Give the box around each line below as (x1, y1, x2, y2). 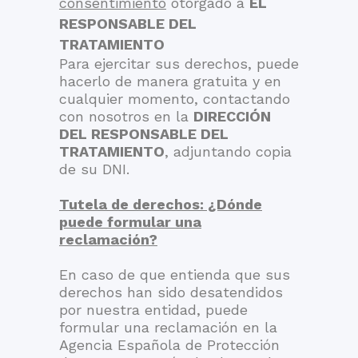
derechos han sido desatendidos (59, 284, 283, 300)
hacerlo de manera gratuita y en (59, 73, 281, 89)
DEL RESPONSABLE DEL (59, 125, 229, 142)
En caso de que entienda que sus (59, 266, 290, 283)
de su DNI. (59, 161, 129, 177)
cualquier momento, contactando (59, 90, 290, 107)
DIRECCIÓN (193, 108, 271, 125)
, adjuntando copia (165, 143, 292, 160)
